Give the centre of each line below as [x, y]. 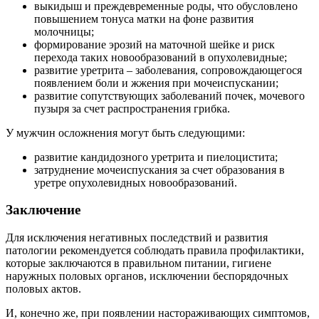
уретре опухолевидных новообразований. [136, 182]
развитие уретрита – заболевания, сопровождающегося [168, 70]
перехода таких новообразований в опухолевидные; [161, 57]
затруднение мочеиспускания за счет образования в [159, 169]
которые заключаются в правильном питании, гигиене [138, 263]
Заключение [43, 210]
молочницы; [64, 31]
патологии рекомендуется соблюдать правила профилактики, [155, 251]
